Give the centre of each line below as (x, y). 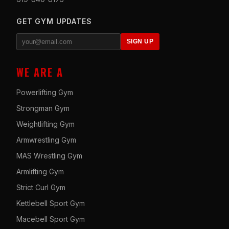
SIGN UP (140, 42)
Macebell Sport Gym (51, 219)
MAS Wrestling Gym (49, 155)
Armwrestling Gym (46, 140)
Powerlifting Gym (45, 92)
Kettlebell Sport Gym (51, 203)
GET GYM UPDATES (54, 21)
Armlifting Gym (40, 171)
